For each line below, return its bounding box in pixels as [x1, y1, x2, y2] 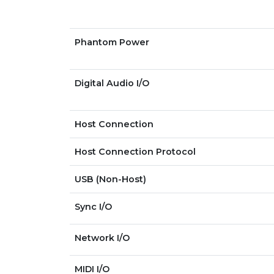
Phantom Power [75, 37, 149, 48]
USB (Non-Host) [75, 174, 146, 185]
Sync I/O [75, 201, 112, 212]
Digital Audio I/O [75, 78, 149, 89]
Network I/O [75, 232, 130, 243]
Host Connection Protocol [75, 146, 196, 157]
